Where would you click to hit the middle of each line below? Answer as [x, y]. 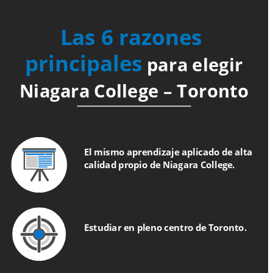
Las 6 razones [131, 37]
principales [84, 62]
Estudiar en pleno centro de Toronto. [165, 228]
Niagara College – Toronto [134, 90]
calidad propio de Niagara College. [159, 165]
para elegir [195, 64]
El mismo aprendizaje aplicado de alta [168, 152]
